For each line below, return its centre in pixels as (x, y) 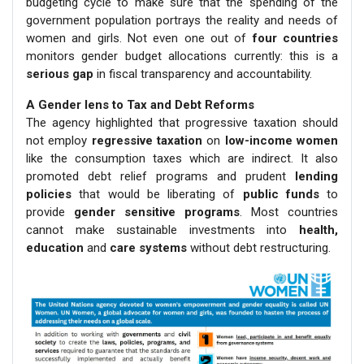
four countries (295, 39)
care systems (148, 248)
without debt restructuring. (259, 248)
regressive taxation (147, 141)
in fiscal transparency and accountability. (203, 74)
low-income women (282, 141)
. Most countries (289, 212)
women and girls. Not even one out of (139, 39)
